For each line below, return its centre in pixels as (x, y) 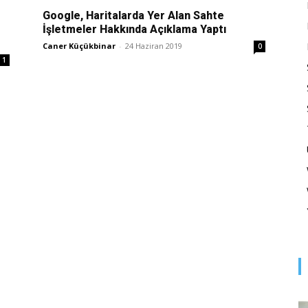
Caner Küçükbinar (79, 45)
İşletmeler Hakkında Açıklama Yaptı (134, 29)
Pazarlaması (180, 184)
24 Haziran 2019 (154, 45)
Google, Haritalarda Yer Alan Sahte (133, 15)
